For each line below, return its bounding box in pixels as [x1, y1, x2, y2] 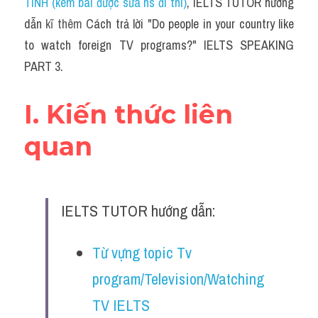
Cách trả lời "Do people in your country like [86, 15, 295, 33]
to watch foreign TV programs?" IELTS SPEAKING [24, 36, 294, 54]
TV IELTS [92, 295, 150, 316]
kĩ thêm [45, 15, 87, 33]
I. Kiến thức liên [24, 99, 233, 130]
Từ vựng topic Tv [92, 242, 192, 263]
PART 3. [24, 57, 63, 75]
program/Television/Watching [92, 268, 264, 290]
